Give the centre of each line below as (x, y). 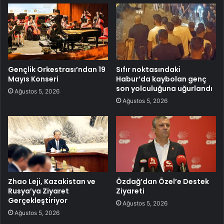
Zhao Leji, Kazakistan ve (52, 182)
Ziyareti (130, 191)
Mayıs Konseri (33, 79)
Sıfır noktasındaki (148, 69)
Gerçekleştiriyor (38, 201)
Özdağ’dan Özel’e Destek (162, 182)
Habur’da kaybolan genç (161, 79)
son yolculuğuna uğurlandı (164, 88)
